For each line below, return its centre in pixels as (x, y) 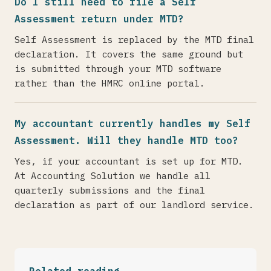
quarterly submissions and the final (110, 190)
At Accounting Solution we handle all (113, 175)
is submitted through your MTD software (118, 68)
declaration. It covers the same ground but (129, 54)
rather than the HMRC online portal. (110, 83)
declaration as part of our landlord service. (134, 204)
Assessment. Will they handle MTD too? (126, 140)
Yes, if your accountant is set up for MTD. (129, 161)
